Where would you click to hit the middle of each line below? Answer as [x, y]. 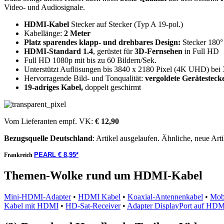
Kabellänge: [44, 33]
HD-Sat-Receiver [93, 205]
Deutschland [71, 138]
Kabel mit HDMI [31, 205]
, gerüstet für [114, 51]
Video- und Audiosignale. [44, 7]
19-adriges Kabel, [53, 87]
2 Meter [77, 33]
